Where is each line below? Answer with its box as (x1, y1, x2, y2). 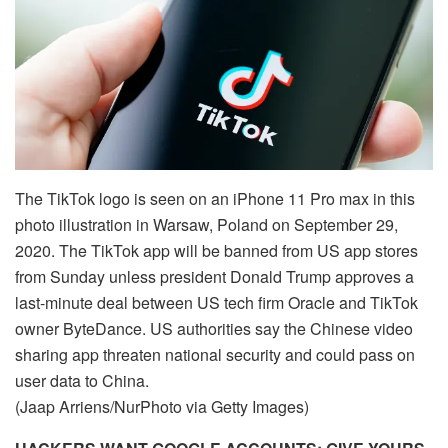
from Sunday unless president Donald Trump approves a (15, 265, 414, 289)
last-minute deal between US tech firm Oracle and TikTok (15, 291, 418, 315)
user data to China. (15, 369, 149, 393)
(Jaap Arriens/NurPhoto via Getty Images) (15, 395, 309, 419)
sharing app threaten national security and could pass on (15, 343, 415, 367)
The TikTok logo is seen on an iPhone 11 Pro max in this (15, 187, 415, 211)
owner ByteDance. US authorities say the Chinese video (15, 317, 413, 341)
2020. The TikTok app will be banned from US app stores (15, 239, 418, 263)
